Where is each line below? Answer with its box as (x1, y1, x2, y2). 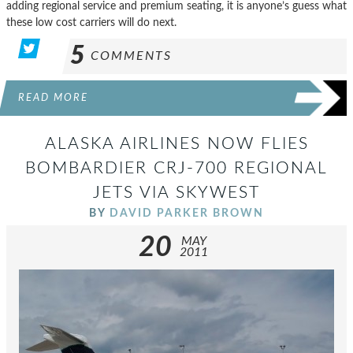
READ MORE (18, 93, 88, 103)
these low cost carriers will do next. (6, 17, 176, 29)
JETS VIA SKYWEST (93, 184, 260, 202)
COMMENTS (91, 50, 172, 63)
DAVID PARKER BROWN (110, 207, 264, 220)
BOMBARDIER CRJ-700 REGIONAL (25, 160, 328, 177)
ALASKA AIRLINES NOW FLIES (44, 136, 309, 153)
